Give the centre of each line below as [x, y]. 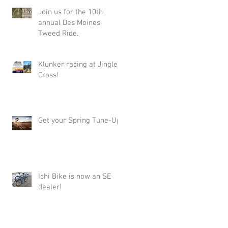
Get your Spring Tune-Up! [80, 120]
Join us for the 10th [70, 12]
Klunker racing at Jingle [78, 64]
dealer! [50, 187]
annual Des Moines [69, 23]
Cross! [48, 75]
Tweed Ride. [58, 33]
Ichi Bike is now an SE [75, 176]
